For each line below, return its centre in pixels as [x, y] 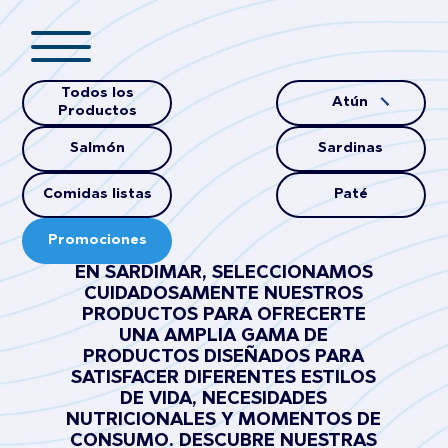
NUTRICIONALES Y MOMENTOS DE [224, 421]
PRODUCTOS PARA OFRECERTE [223, 316]
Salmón [97, 149]
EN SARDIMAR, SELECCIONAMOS [223, 274]
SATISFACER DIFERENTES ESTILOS [224, 379]
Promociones [97, 241]
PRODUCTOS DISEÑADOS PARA [224, 358]
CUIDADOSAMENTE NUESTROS [224, 295]
